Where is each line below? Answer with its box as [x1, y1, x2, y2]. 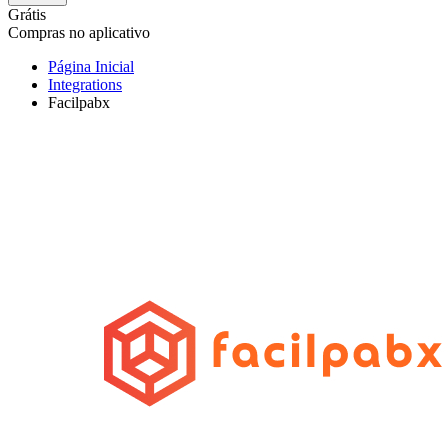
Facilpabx [48, 94, 110, 111]
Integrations [48, 76, 122, 93]
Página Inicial [48, 58, 134, 75]
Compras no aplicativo [8, 24, 150, 41]
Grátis [8, 6, 46, 23]
